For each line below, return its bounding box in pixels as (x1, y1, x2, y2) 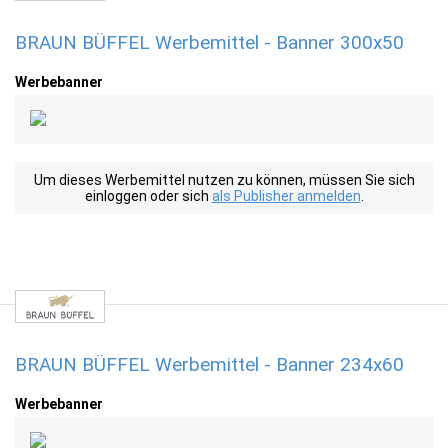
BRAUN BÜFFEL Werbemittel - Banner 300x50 (15, 31, 404, 54)
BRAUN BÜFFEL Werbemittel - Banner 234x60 (15, 353, 404, 376)
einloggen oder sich (84, 188, 212, 204)
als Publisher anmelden (211, 188, 361, 204)
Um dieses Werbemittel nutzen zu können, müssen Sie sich (33, 172, 415, 188)
